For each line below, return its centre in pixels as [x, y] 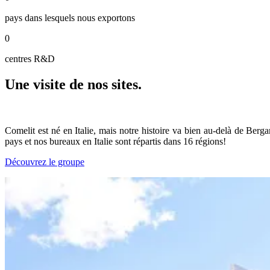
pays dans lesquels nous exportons [70, 18]
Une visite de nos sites [71, 85]
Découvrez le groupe [45, 162]
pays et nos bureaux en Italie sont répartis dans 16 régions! [115, 141]
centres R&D [30, 59]
